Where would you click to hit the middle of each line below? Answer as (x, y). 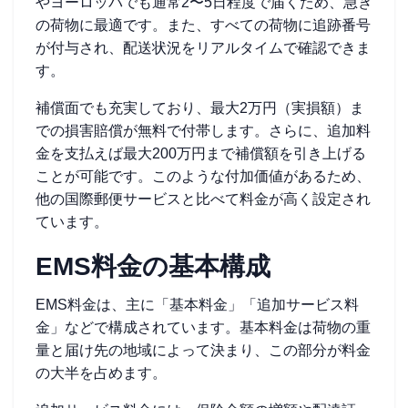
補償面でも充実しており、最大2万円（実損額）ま (200, 108)
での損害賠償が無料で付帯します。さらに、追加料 (203, 131)
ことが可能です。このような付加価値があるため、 (203, 176)
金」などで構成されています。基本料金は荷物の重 (203, 327)
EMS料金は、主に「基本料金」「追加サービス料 (197, 305)
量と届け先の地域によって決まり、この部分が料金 (203, 350)
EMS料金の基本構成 (153, 266)
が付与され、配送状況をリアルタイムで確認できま (203, 48)
